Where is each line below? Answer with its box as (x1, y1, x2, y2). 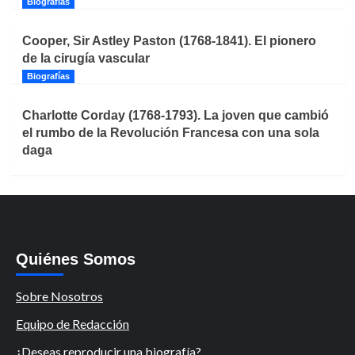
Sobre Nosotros (16, 288, 103, 303)
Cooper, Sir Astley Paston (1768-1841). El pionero (21, 34, 316, 48)
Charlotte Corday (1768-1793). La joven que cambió (21, 109, 329, 122)
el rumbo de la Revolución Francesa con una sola (21, 126, 319, 139)
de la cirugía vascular (21, 52, 150, 65)
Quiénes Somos (16, 250, 136, 268)
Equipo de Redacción (16, 316, 129, 331)
